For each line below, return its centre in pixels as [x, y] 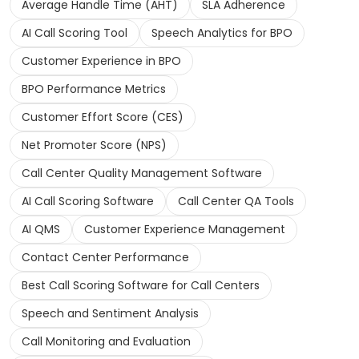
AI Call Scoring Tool [75, 33]
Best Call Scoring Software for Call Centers [141, 286]
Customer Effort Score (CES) [103, 117]
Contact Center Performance [105, 258]
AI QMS [41, 230]
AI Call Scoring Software [88, 202]
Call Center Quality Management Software [142, 173]
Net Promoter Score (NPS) [94, 145]
